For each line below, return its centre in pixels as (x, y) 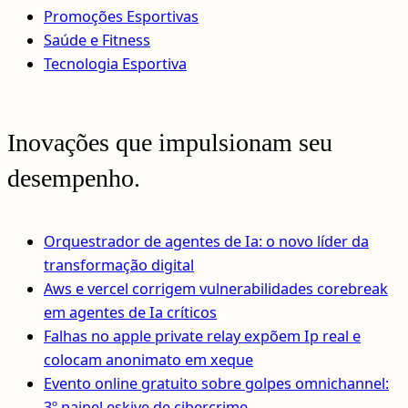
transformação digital (119, 265)
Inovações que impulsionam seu (170, 142)
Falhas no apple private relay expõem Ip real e (202, 337)
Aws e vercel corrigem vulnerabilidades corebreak (216, 289)
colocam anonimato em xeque (148, 360)
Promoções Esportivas (121, 16)
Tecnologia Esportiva (115, 63)
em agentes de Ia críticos (130, 313)
